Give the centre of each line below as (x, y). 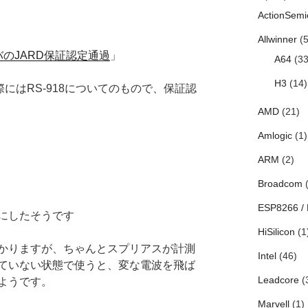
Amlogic (275, 136)
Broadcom (280, 184)
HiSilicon (276, 232)
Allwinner (277, 40)
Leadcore (278, 280)
